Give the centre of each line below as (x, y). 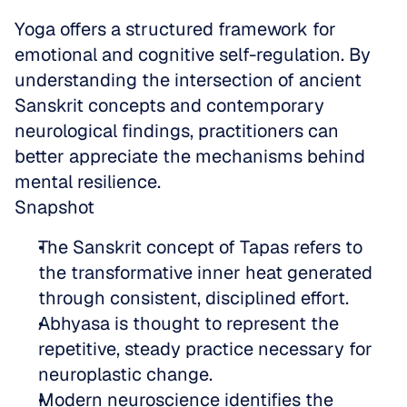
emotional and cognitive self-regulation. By (193, 55)
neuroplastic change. (130, 374)
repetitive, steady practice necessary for (205, 349)
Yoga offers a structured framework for (175, 29)
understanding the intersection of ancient (188, 80)
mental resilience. (88, 182)
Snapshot (55, 207)
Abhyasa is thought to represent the (189, 323)
